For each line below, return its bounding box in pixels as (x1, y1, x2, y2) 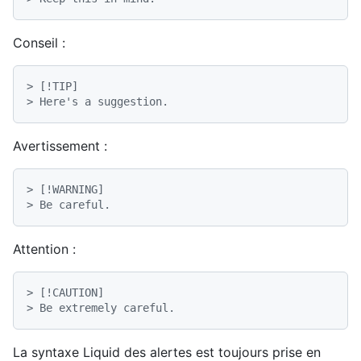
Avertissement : (13, 137, 107, 154)
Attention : (13, 240, 76, 257)
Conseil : (13, 34, 65, 51)
